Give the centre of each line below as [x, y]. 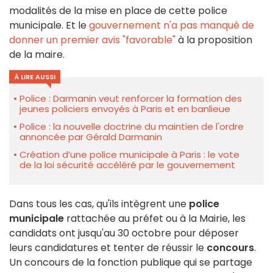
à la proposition [214, 40]
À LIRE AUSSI [35, 77]
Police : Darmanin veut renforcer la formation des [131, 99]
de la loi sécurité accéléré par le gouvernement [127, 165]
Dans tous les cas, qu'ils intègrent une [99, 204]
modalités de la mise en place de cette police [118, 11]
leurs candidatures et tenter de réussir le [108, 248]
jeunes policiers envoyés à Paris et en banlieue [125, 109]
